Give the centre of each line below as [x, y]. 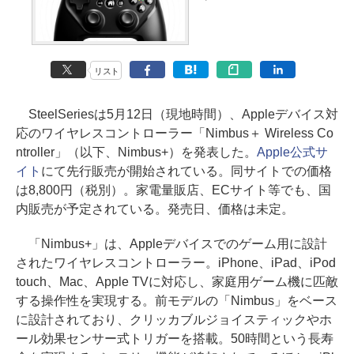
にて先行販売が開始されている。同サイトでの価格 [186, 171]
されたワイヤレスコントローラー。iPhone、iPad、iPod [176, 263]
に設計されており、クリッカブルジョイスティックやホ [174, 320]
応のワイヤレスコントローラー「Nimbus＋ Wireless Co [175, 134]
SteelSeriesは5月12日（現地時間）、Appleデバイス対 [177, 115]
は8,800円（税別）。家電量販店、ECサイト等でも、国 [173, 190]
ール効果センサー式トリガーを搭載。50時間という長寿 [175, 339]
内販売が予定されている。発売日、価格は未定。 [155, 209]
